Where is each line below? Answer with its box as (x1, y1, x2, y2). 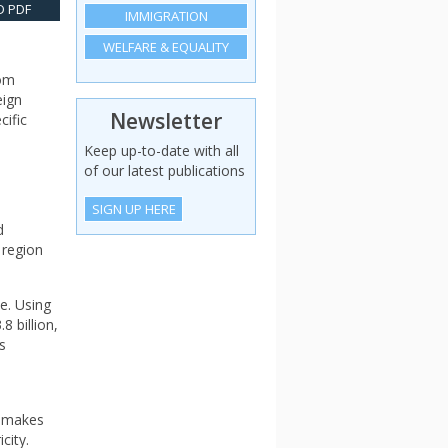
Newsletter (110, 106, 222, 135)
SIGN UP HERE (91, 199, 176, 218)
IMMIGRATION (124, 7, 208, 26)
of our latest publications (84, 160, 246, 180)
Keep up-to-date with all (84, 140, 240, 160)
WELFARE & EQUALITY (103, 38, 229, 57)
